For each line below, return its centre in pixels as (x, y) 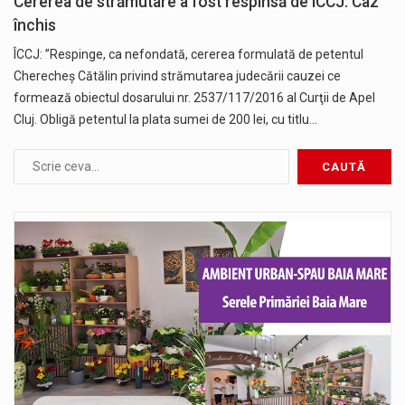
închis (35, 25)
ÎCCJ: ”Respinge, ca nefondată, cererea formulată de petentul (188, 54)
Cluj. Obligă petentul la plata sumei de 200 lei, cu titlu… (165, 119)
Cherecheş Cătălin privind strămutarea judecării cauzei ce (177, 75)
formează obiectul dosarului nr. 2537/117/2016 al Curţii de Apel (194, 97)
